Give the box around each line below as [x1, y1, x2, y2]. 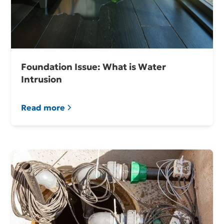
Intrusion [21, 73, 62, 85]
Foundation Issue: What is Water [21, 61, 166, 73]
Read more [21, 102, 65, 113]
